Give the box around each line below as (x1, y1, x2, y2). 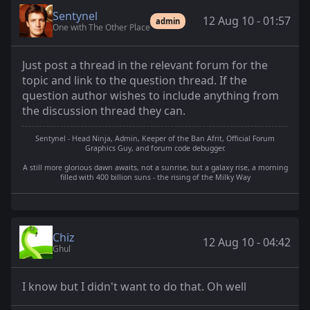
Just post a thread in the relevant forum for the (22, 57, 268, 73)
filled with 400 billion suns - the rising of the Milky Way (60, 172, 250, 183)
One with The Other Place (53, 21, 150, 33)
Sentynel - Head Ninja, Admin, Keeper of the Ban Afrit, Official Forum (35, 134, 275, 144)
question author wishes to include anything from (22, 88, 279, 103)
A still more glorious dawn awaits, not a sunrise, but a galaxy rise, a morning (22, 163, 288, 173)
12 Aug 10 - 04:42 (203, 235, 291, 250)
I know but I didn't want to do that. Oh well (22, 279, 246, 295)
